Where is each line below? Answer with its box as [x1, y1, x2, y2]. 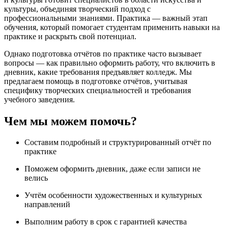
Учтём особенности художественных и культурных [24, 191, 202, 200]
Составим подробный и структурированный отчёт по [24, 138, 211, 147]
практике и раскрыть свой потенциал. [4, 32, 136, 41]
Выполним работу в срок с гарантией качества [24, 217, 187, 226]
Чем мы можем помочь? [4, 114, 137, 128]
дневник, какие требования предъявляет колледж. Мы [4, 67, 192, 76]
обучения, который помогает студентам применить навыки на [4, 22, 220, 32]
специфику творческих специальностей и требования [4, 85, 191, 95]
